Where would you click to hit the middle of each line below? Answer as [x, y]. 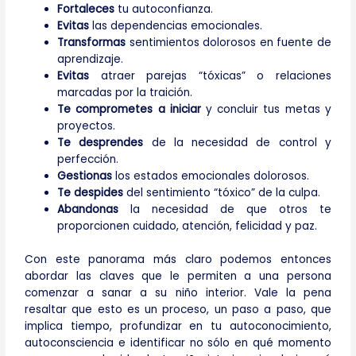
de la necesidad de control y [237, 143]
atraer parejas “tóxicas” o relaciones [210, 76]
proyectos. [87, 126]
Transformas [92, 43]
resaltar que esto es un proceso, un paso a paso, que [178, 309]
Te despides [91, 193]
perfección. [88, 160]
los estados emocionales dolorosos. [211, 176]
